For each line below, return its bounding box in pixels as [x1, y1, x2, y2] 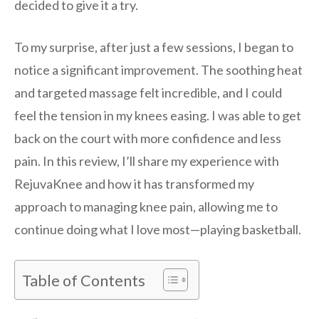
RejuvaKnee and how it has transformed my [14, 175, 254, 192]
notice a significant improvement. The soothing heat [14, 61, 303, 78]
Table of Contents [22, 271, 145, 290]
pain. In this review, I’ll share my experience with [14, 152, 279, 169]
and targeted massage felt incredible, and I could [14, 84, 282, 100]
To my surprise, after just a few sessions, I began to [14, 38, 293, 55]
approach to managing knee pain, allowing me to [14, 198, 278, 214]
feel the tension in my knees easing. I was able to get [14, 107, 301, 123]
